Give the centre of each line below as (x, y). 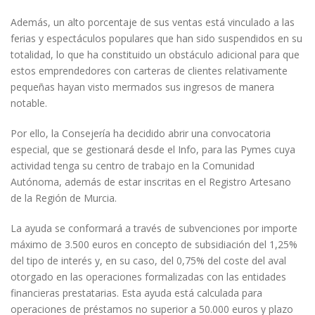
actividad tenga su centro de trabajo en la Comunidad (133, 166)
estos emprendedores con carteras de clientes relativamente (149, 71)
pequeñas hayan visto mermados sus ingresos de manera (142, 87)
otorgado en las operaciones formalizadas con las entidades (148, 277)
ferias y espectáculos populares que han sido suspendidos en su (156, 38)
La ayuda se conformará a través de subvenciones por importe (154, 228)
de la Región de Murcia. (64, 198)
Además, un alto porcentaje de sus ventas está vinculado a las (153, 22)
